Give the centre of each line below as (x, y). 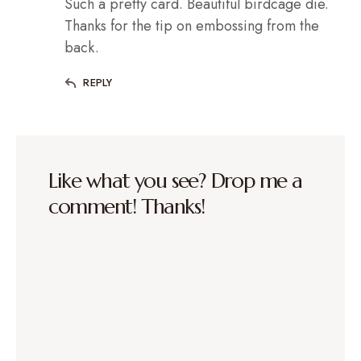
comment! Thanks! (127, 207)
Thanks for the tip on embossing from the (192, 26)
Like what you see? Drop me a (175, 181)
